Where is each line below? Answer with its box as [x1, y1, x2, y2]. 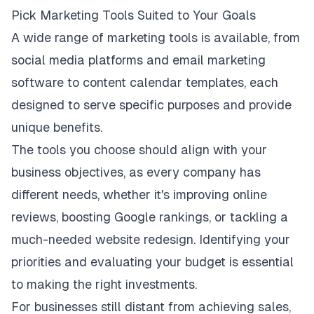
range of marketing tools [55, 30, 198, 45]
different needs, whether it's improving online [11, 187, 267, 202]
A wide [11, 30, 55, 45]
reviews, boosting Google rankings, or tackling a [11, 210, 288, 224]
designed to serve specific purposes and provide [11, 97, 292, 112]
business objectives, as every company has [11, 165, 261, 179]
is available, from [198, 30, 300, 45]
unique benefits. [11, 120, 102, 135]
